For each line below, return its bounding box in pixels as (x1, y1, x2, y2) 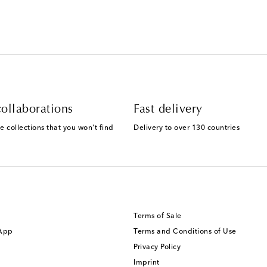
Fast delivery (133, 104, 203, 116)
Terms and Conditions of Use (133, 228, 237, 236)
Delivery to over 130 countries (133, 125, 240, 132)
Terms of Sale (133, 213, 182, 221)
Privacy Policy (133, 244, 181, 252)
